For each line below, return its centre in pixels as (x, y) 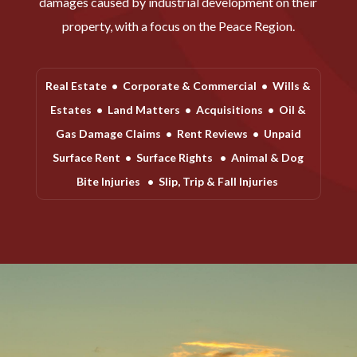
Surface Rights (176, 157)
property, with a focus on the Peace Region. (178, 25)
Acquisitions (230, 109)
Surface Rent (87, 157)
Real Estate (76, 85)
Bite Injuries (109, 181)
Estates (73, 109)
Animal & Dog (268, 157)
